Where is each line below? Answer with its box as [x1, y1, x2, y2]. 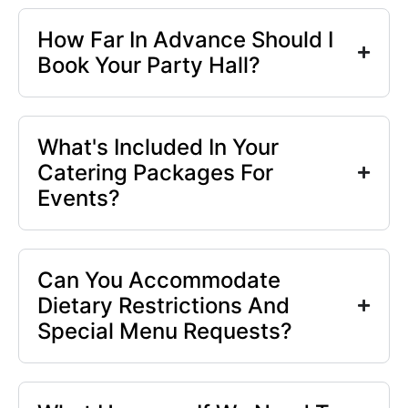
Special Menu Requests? [37, 317, 292, 344]
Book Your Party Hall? [37, 51, 260, 78]
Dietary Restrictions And [37, 291, 290, 319]
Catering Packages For [37, 158, 273, 186]
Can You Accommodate [37, 266, 280, 293]
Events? [37, 184, 120, 211]
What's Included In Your [37, 133, 279, 160]
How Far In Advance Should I [37, 25, 333, 53]
